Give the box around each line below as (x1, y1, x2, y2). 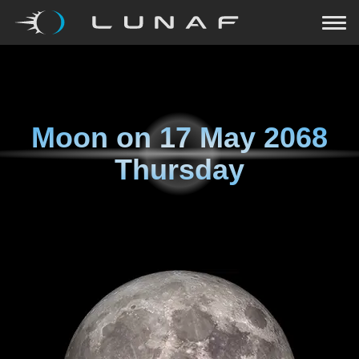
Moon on (31, 121, 159, 154)
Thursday (115, 153, 244, 186)
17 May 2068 (159, 121, 328, 154)
